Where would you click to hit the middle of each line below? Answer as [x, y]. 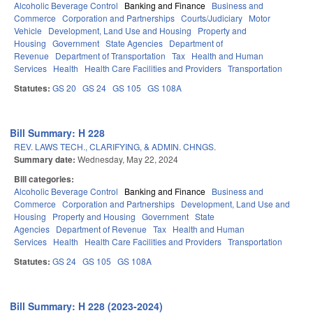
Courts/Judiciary [212, 18]
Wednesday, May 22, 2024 [128, 159]
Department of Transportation [110, 56]
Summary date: [46, 160]
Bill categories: [45, 179]
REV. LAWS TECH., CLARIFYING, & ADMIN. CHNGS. [115, 147]
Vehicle [28, 31]
